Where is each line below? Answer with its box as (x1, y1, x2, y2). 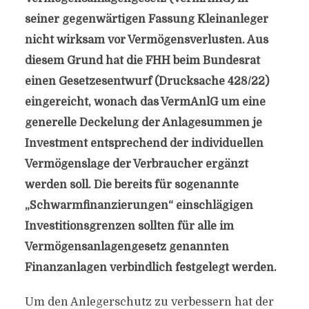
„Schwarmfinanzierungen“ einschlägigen (24, 199, 253, 212)
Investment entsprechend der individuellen (24, 137, 263, 150)
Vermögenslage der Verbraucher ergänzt (24, 158, 248, 170)
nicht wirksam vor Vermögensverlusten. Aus (24, 34, 268, 46)
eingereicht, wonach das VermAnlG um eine (24, 96, 266, 108)
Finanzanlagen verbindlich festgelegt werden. (24, 261, 277, 274)
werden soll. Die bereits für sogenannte (24, 179, 239, 191)
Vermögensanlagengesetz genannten (24, 241, 229, 253)
